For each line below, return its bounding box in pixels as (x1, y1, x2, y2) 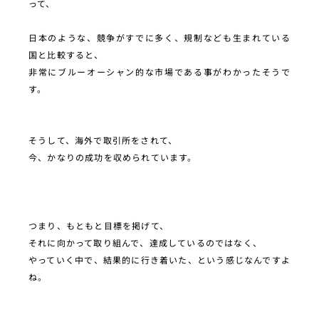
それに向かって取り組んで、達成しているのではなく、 (28, 236, 262, 249)
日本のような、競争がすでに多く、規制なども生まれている (28, 31, 291, 44)
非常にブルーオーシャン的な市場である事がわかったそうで (28, 66, 291, 78)
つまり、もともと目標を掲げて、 (28, 219, 169, 232)
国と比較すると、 (28, 48, 104, 61)
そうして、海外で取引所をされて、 (28, 134, 178, 147)
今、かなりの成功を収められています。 (28, 151, 197, 164)
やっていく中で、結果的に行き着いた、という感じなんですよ (28, 253, 291, 266)
